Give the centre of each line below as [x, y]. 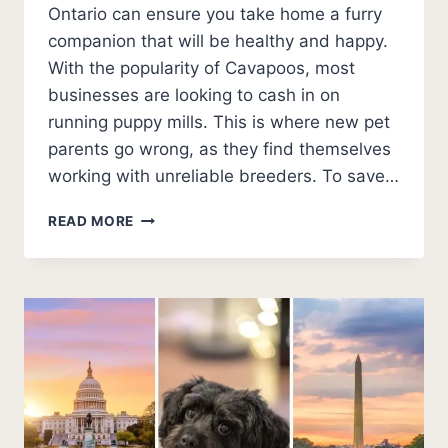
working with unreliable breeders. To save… [223, 176]
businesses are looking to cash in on [194, 95]
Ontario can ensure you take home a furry [215, 14]
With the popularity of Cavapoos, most [201, 68]
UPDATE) [165, 363]
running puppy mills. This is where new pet [219, 122]
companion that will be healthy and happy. [218, 41]
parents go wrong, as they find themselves [219, 149]
